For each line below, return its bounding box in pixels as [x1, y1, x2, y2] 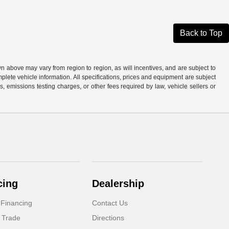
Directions [92, 214, 125, 222]
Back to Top [180, 29, 222, 38]
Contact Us [92, 199, 128, 208]
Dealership [92, 178, 145, 190]
